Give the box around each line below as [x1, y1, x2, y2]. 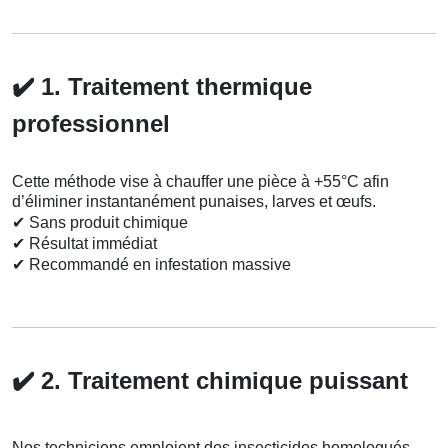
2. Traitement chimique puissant [34, 367, 408, 395]
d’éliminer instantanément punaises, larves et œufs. [12, 193, 376, 211]
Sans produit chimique [25, 214, 188, 232]
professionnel [12, 110, 170, 138]
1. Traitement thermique [34, 73, 312, 101]
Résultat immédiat [25, 235, 157, 253]
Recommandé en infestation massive [25, 256, 291, 274]
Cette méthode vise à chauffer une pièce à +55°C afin [12, 173, 389, 191]
